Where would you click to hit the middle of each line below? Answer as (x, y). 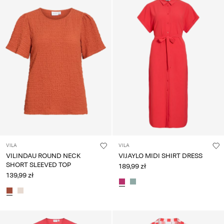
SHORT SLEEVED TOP (38, 165)
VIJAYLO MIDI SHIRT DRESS (160, 156)
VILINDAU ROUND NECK (43, 156)
